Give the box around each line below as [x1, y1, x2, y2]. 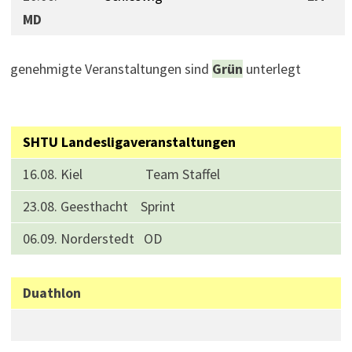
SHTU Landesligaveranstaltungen [22, 133, 236, 151]
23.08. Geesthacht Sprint [22, 197, 175, 215]
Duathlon [22, 284, 112, 302]
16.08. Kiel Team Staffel [22, 165, 220, 183]
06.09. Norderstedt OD [22, 229, 162, 247]
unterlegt [242, 60, 304, 78]
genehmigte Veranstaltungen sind [9, 60, 212, 78]
